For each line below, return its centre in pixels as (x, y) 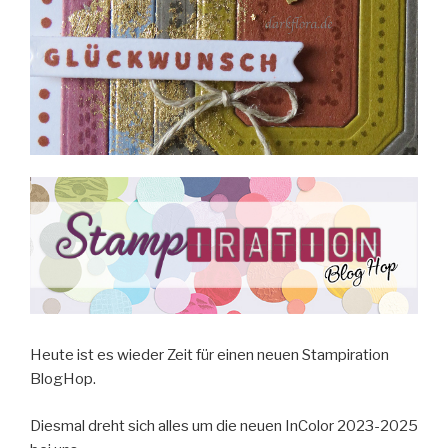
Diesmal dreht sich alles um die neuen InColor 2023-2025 (224, 425)
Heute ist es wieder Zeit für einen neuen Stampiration (209, 355)
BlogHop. (63, 379)
